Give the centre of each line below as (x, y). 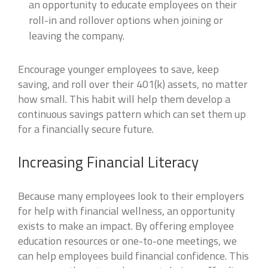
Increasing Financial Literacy (108, 162)
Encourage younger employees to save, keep (118, 69)
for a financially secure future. (86, 129)
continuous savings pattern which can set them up (132, 114)
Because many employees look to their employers (131, 196)
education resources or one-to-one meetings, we (127, 241)
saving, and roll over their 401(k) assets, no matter (133, 84)
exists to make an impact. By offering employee (126, 226)
